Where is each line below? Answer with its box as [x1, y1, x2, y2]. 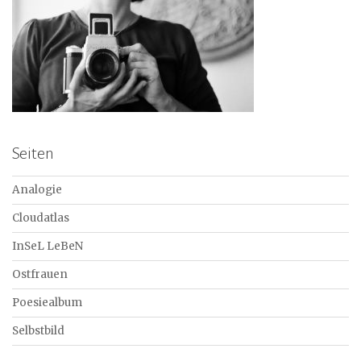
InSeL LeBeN [12, 239, 83, 254]
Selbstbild [12, 324, 64, 338]
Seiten [12, 144, 54, 163]
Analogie [12, 183, 62, 197]
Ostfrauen [12, 268, 68, 282]
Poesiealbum [12, 296, 82, 310]
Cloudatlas [12, 211, 69, 226]
